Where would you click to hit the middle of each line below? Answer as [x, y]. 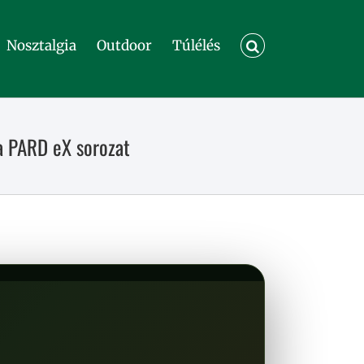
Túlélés [197, 45]
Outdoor [125, 45]
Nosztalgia [42, 45]
